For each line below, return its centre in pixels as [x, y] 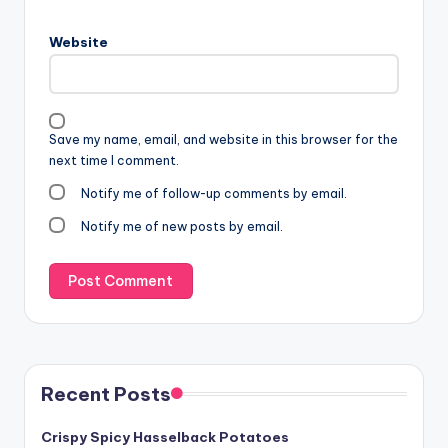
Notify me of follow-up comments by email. [214, 193]
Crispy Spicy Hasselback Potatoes [165, 436]
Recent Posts [106, 393]
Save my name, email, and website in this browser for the [223, 139]
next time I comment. [114, 160]
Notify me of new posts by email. [182, 227]
